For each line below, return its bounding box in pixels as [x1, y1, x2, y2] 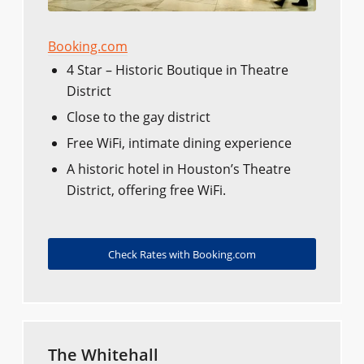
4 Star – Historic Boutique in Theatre [66, 60, 288, 79]
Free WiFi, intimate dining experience [66, 133, 292, 152]
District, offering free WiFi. [66, 180, 226, 199]
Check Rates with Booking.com [107, 246, 256, 262]
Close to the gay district [66, 107, 210, 126]
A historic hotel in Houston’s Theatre [66, 159, 291, 178]
